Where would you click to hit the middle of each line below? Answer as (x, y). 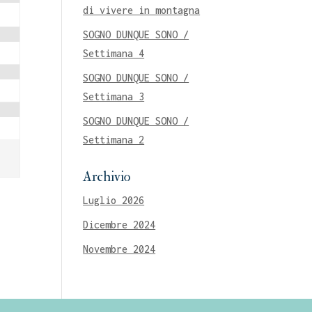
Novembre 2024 (119, 249)
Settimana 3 (114, 96)
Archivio (107, 176)
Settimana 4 (114, 53)
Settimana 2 (114, 139)
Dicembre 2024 (119, 224)
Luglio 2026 (114, 200)
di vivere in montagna (142, 10)
